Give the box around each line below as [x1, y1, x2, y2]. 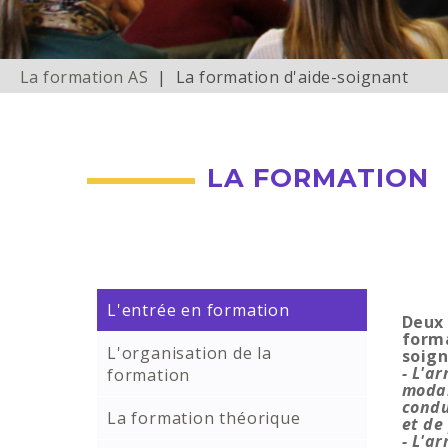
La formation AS [20, 66, 149, 89]
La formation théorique [107, 407, 301, 430]
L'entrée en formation [107, 299, 290, 322]
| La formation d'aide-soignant [148, 66, 409, 89]
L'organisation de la [107, 342, 273, 365]
